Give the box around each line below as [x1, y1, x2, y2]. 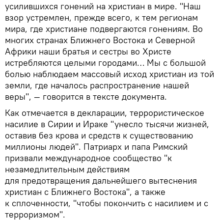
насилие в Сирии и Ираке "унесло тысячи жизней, [5, 118, 209, 130]
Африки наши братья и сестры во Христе [5, 46, 171, 57]
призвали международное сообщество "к [5, 152, 172, 164]
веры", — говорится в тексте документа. [5, 91, 167, 103]
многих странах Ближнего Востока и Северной [5, 34, 195, 46]
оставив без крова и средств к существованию [5, 130, 193, 141]
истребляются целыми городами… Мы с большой [5, 57, 206, 69]
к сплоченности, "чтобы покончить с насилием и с [5, 197, 208, 209]
